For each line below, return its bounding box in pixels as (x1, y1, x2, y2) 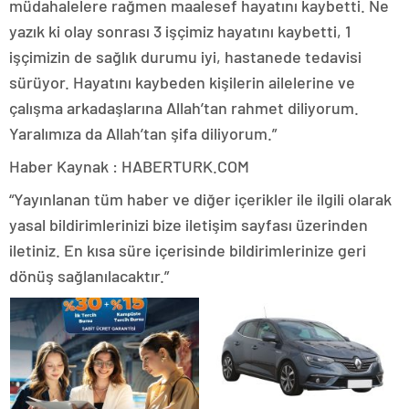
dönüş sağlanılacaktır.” (9, 265, 169, 286)
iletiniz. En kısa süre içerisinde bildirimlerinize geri (9, 239, 366, 260)
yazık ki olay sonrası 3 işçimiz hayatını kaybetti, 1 (9, 20, 351, 41)
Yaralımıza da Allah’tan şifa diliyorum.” (9, 122, 277, 143)
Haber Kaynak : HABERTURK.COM (9, 155, 249, 176)
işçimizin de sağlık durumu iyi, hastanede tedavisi (9, 46, 362, 67)
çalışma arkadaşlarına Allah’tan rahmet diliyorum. (9, 97, 359, 118)
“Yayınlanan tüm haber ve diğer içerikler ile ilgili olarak (9, 188, 392, 209)
